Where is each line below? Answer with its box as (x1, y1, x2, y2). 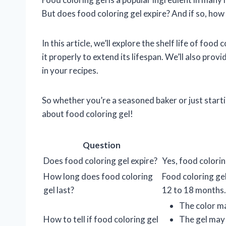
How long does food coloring (43, 171, 153, 182)
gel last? (43, 185, 74, 196)
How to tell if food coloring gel (43, 214, 158, 225)
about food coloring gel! (42, 108, 133, 120)
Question (83, 140, 121, 151)
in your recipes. (42, 65, 98, 76)
